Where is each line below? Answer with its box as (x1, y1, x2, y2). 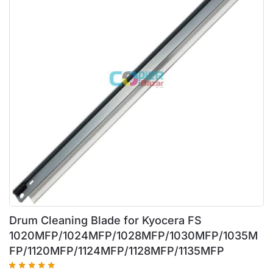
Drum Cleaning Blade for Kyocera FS (9, 214, 202, 227)
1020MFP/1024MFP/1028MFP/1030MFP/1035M (9, 229, 258, 243)
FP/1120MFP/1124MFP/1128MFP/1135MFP (9, 244, 224, 258)
